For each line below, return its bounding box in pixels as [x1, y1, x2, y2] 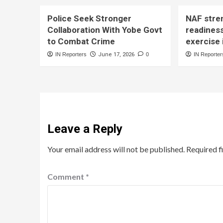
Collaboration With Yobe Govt [47, 24, 162, 35]
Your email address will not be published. [47, 144, 185, 154]
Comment [47, 171, 86, 181]
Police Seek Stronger [47, 13, 131, 23]
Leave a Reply [47, 121, 122, 136]
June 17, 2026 [98, 51, 134, 58]
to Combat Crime [47, 36, 115, 46]
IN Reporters [55, 51, 87, 57]
